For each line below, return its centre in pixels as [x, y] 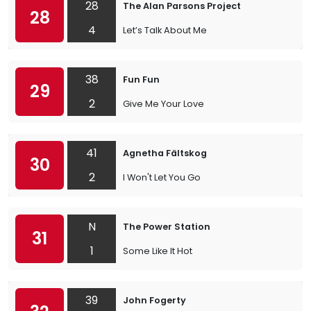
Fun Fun [141, 79]
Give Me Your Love [163, 104]
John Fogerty [154, 300]
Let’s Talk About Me [165, 30]
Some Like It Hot [158, 251]
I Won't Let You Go [162, 177]
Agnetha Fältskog [165, 153]
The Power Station [167, 227]
